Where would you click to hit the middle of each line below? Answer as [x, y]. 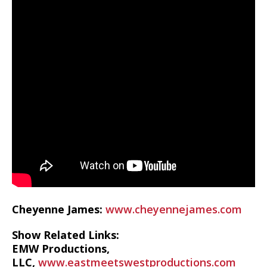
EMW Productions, [61, 249]
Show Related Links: [66, 235]
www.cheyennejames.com [174, 209]
